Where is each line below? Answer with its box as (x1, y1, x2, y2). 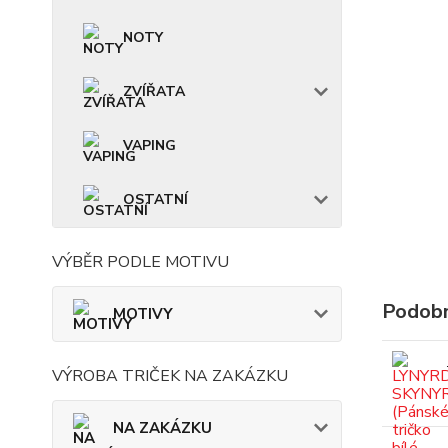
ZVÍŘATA (123, 82, 185, 101)
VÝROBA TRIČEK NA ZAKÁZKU (52, 365, 288, 387)
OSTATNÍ (123, 190, 188, 209)
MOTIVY (113, 304, 173, 324)
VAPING (123, 136, 176, 155)
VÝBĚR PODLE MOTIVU (52, 251, 229, 273)
